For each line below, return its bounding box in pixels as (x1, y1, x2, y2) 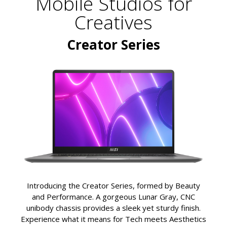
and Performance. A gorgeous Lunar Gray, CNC (32, 192, 195, 202)
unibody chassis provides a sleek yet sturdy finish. (26, 203, 201, 213)
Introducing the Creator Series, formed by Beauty (27, 180, 200, 191)
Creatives (74, 9, 153, 35)
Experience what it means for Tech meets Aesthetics (21, 214, 206, 224)
